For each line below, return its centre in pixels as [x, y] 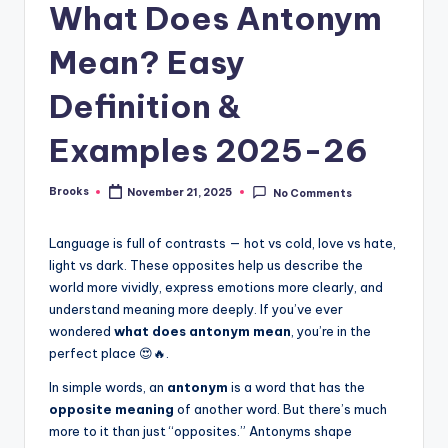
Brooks [69, 192]
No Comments [312, 193]
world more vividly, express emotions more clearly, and [216, 287]
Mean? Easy [147, 61]
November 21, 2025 [180, 193]
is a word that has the [296, 387]
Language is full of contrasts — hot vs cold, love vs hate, [222, 243]
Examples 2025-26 [208, 149]
